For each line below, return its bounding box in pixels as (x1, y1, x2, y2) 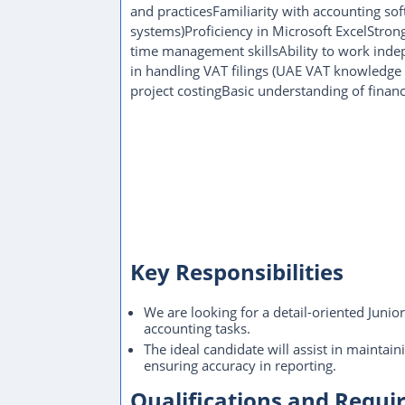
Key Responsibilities (130, 257, 344, 287)
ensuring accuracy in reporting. (144, 356, 336, 374)
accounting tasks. (144, 319, 250, 337)
